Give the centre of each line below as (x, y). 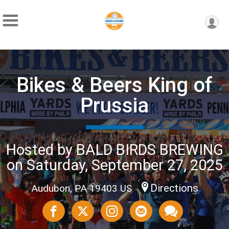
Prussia (114, 105)
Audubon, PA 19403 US (83, 188)
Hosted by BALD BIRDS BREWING (114, 150)
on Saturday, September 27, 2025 (114, 165)
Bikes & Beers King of (114, 85)
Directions (174, 188)
